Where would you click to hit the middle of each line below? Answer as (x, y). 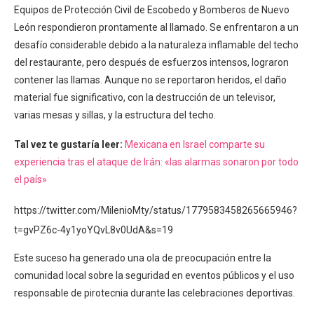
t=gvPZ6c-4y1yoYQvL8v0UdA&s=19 (94, 230)
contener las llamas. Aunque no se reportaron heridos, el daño (150, 80)
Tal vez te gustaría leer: (68, 144)
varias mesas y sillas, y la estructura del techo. (115, 115)
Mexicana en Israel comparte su (195, 144)
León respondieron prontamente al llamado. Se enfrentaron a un (156, 27)
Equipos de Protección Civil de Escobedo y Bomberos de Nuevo (152, 10)
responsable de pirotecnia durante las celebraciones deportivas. (155, 293)
